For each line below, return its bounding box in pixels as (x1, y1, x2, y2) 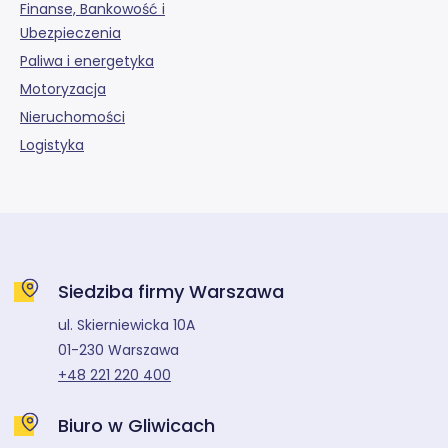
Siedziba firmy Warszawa (58, 279, 284, 305)
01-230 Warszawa (58, 340, 179, 361)
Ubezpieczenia (20, 23, 121, 44)
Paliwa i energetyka (20, 51, 154, 72)
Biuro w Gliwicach (58, 413, 215, 439)
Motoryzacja (20, 79, 106, 100)
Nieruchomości (20, 107, 125, 128)
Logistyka (20, 135, 84, 156)
